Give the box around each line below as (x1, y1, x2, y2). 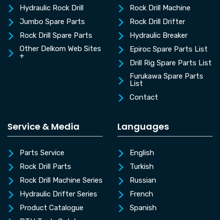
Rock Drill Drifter (130, 17, 185, 27)
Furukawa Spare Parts (130, 72, 203, 81)
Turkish (130, 162, 154, 171)
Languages (117, 120, 169, 133)
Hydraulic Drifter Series (20, 190, 97, 199)
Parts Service (20, 148, 64, 158)
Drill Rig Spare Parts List (130, 58, 212, 68)
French (130, 190, 153, 199)
